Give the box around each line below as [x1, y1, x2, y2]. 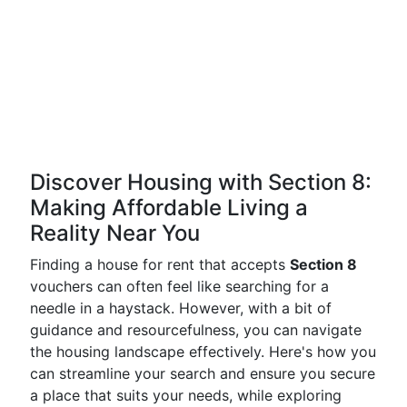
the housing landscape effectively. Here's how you [30, 342, 376, 361]
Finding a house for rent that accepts [30, 255, 290, 273]
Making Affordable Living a [30, 194, 308, 221]
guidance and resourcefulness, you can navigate [30, 321, 362, 339]
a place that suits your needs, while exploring [30, 386, 342, 404]
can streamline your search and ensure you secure [30, 364, 375, 382]
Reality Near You [30, 220, 200, 246]
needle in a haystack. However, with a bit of [30, 299, 332, 317]
